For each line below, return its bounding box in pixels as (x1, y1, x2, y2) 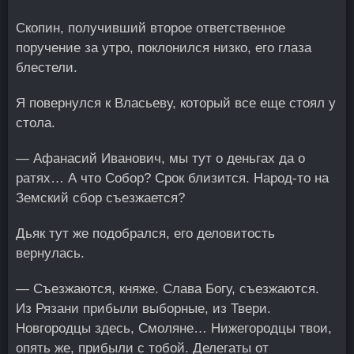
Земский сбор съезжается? (16, 190, 185, 205)
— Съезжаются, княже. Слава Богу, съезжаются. (16, 281, 319, 296)
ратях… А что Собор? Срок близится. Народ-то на (16, 171, 329, 186)
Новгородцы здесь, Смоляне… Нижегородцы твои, (16, 321, 332, 336)
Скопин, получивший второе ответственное (16, 21, 285, 36)
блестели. (16, 60, 77, 75)
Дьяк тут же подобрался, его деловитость (16, 226, 275, 241)
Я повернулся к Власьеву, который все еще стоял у (16, 96, 336, 111)
